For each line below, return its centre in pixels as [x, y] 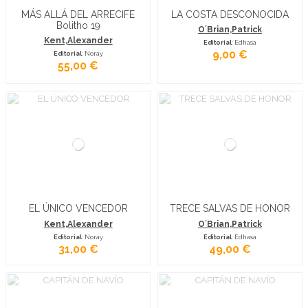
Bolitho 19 [78, 26]
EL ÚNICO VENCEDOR [78, 209]
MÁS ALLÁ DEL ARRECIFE [78, 15]
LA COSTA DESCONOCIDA [230, 15]
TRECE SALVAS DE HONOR [230, 209]
